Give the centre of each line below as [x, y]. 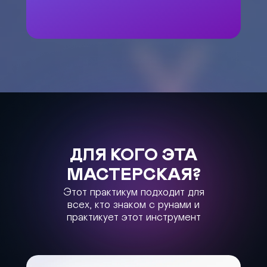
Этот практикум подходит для [133, 193]
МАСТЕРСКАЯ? [133, 175]
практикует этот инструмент [133, 218]
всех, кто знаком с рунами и [133, 205]
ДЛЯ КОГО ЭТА [133, 156]
